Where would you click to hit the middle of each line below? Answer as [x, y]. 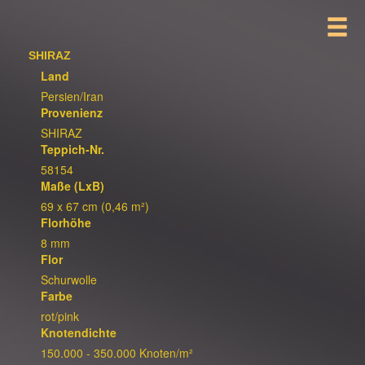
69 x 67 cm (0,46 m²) [95, 206]
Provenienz [72, 112]
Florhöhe [66, 222]
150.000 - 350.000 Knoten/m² [117, 353]
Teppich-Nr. [73, 149]
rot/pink [60, 316]
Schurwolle [69, 279]
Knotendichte [79, 332]
